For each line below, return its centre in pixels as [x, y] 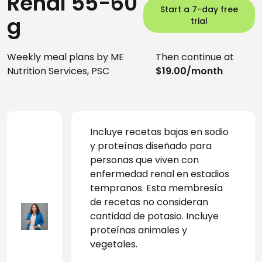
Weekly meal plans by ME [65, 57]
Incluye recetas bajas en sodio [160, 132]
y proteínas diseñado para [152, 146]
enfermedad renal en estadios [161, 174]
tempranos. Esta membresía [157, 188]
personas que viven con [145, 160]
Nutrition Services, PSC [58, 71]
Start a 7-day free [199, 9]
